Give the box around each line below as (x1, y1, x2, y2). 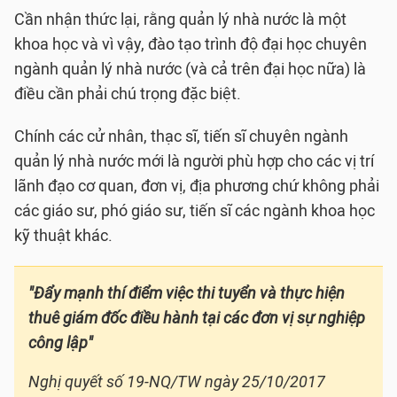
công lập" (28, 333, 93, 353)
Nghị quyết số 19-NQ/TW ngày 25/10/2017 (28, 372, 325, 392)
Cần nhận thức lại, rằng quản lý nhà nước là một (14, 10, 346, 29)
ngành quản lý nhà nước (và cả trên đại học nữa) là (14, 59, 366, 79)
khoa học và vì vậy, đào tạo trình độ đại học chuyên (14, 35, 367, 54)
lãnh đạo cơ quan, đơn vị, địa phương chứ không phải (14, 176, 379, 196)
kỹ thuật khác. (14, 226, 113, 245)
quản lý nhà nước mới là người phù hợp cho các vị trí (14, 152, 374, 171)
